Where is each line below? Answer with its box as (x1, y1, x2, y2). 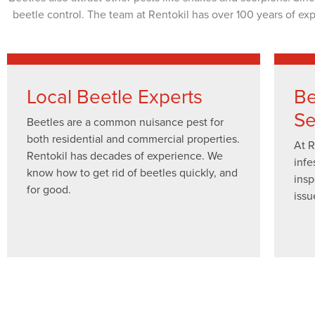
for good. (27, 181, 71, 197)
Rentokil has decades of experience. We (27, 148, 223, 163)
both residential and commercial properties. (27, 131, 240, 146)
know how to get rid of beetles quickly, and (27, 165, 238, 180)
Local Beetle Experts (27, 82, 202, 110)
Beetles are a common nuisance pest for (27, 114, 224, 129)
